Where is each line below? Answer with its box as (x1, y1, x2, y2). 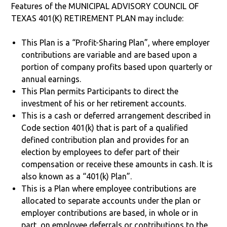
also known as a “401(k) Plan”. (21, 171, 132, 181)
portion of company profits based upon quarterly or (21, 62, 213, 71)
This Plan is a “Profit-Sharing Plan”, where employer (21, 37, 210, 47)
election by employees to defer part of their (21, 147, 180, 157)
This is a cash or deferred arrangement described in (21, 110, 211, 120)
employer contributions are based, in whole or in (21, 208, 199, 217)
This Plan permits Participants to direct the (21, 86, 179, 96)
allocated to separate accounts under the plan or (21, 196, 201, 205)
